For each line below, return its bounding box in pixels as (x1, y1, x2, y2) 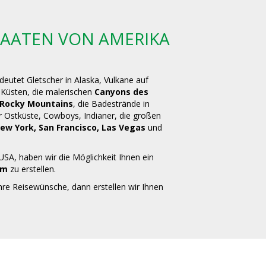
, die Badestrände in (73, 98, 150, 109)
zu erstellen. (8, 163, 56, 175)
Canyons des (92, 86, 149, 97)
